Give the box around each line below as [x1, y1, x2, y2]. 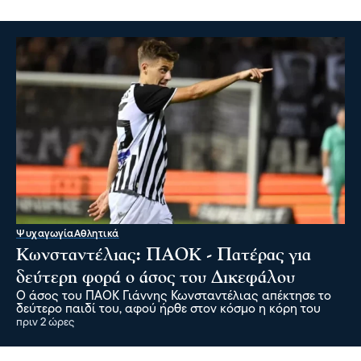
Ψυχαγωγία [16, 228, 74, 239]
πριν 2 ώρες [16, 316, 75, 329]
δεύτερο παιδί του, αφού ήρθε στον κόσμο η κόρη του [16, 302, 321, 316]
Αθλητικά [73, 228, 119, 239]
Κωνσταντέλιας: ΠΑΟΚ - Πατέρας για [16, 246, 311, 265]
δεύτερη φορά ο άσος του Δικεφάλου [16, 268, 295, 288]
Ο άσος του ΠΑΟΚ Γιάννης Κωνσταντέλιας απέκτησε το [16, 289, 331, 303]
